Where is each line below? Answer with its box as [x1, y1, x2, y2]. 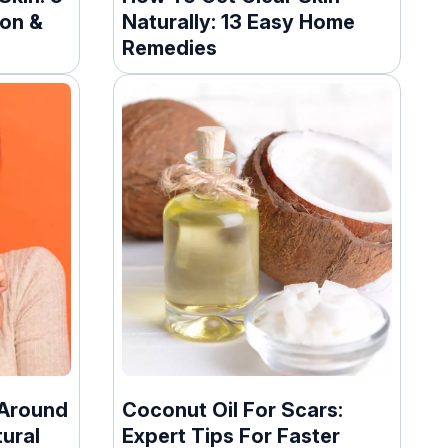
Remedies [122, 35, 218, 60]
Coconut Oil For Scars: [122, 397, 344, 422]
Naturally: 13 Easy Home [122, 9, 356, 34]
